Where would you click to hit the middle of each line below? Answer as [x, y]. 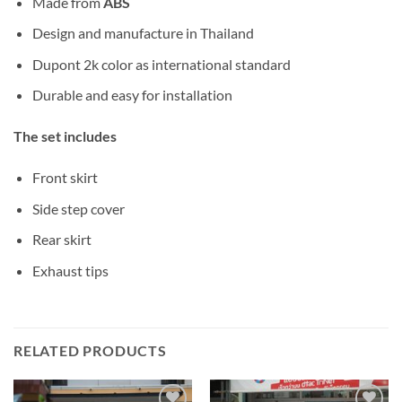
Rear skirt [61, 240]
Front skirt [65, 177]
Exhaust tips [70, 270]
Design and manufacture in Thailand [143, 33]
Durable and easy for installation [132, 95]
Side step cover [78, 208]
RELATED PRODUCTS [90, 350]
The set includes [65, 136]
